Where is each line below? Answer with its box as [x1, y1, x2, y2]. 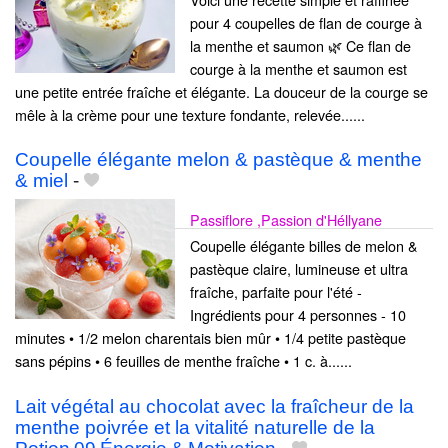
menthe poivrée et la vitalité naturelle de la [15, 416, 375, 438]
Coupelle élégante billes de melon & [190, 235, 418, 257]
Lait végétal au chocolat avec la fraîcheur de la [15, 395, 414, 417]
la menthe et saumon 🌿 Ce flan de [190, 35, 411, 57]
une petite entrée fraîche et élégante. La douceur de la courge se [15, 81, 428, 103]
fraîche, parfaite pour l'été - [190, 281, 362, 303]
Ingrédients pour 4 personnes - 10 [190, 304, 406, 326]
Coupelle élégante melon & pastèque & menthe [15, 149, 422, 171]
